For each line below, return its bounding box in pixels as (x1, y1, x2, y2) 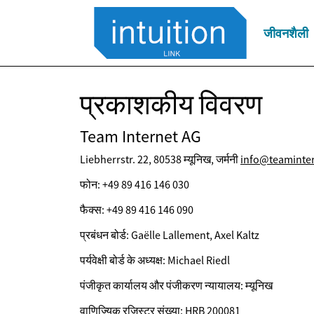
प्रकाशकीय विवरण (80, 87, 262, 122)
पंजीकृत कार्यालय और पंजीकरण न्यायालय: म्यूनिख (80, 278, 273, 292)
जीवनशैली (264, 25, 308, 41)
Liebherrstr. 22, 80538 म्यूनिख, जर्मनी (80, 152, 240, 166)
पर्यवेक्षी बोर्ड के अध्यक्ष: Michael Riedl (80, 253, 230, 267)
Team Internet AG (80, 125, 201, 147)
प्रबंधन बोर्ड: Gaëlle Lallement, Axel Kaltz (80, 228, 259, 242)
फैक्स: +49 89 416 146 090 (80, 203, 193, 217)
